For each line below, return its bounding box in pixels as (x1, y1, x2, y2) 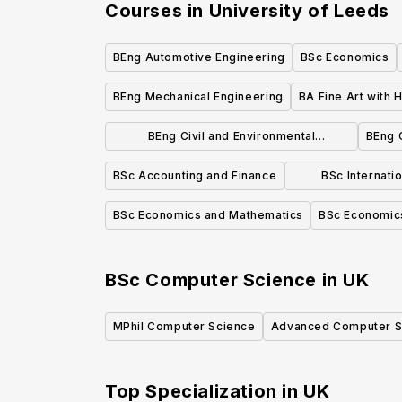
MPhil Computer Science (112, 319, 256, 334)
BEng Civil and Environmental (147, 129, 316, 144)
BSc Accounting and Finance (112, 169, 277, 183)
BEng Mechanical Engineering (112, 90, 284, 104)
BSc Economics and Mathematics (112, 208, 303, 223)
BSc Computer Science (105, 269, 318, 292)
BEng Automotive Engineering (112, 50, 285, 65)
